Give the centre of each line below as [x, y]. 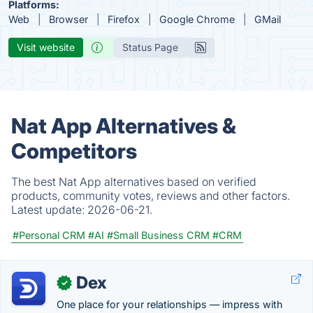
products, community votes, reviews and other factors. [151, 196]
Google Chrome [197, 19]
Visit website [46, 47]
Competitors [74, 151]
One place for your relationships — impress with [170, 304]
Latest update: [49, 210]
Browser [68, 19]
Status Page [150, 47]
